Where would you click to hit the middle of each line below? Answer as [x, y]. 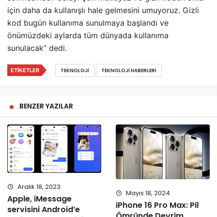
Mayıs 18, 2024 [147, 193]
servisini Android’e [44, 210]
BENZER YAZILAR [46, 106]
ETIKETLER [25, 70]
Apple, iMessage [39, 199]
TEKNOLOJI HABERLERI [129, 71]
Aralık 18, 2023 [38, 187]
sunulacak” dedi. [37, 48]
